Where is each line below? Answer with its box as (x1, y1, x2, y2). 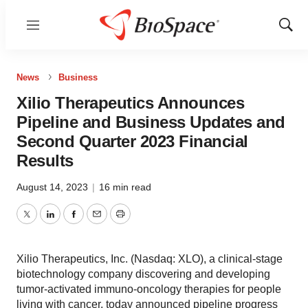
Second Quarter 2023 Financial (16, 132, 248, 151)
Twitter (25, 216, 58, 228)
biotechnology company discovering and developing (16, 268, 270, 280)
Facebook (72, 216, 122, 228)
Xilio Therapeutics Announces (16, 93, 244, 112)
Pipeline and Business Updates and (16, 113, 285, 131)
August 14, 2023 (16, 181, 91, 192)
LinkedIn (49, 216, 91, 228)
